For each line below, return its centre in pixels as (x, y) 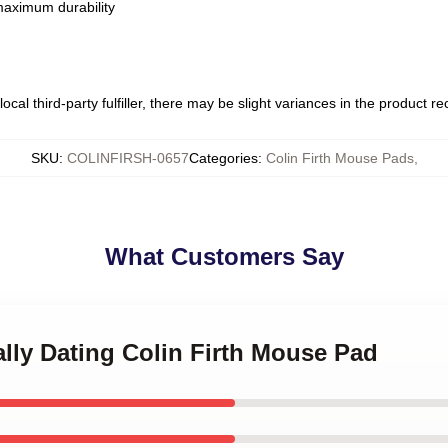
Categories (223, 158)
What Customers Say (224, 256)
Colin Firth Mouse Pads (339, 158)
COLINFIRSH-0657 (127, 158)
